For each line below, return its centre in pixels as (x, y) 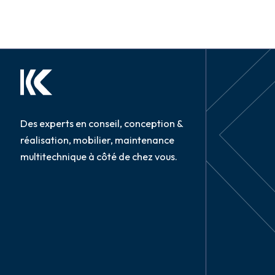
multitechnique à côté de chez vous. (99, 157)
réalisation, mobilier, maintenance (97, 140)
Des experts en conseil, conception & (101, 124)
